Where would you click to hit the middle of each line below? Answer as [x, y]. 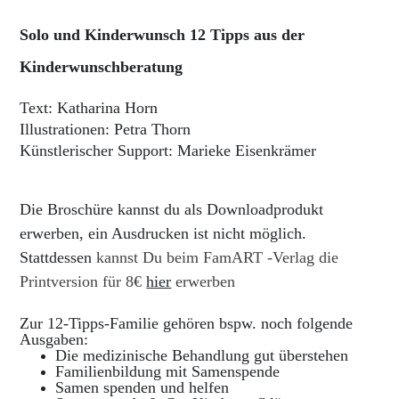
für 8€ [125, 281]
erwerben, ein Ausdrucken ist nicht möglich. [166, 233]
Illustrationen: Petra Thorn [108, 129]
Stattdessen [58, 257]
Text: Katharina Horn [89, 107]
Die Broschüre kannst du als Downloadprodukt [172, 209]
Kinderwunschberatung [104, 66]
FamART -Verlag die [269, 257]
